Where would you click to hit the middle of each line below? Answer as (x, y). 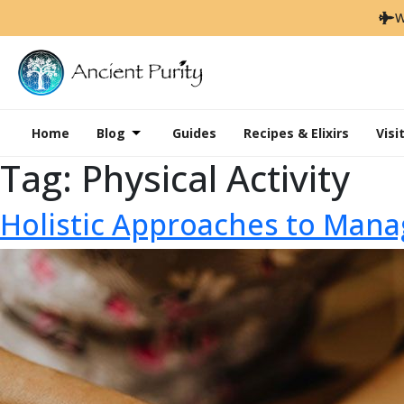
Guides (194, 133)
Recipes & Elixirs (296, 133)
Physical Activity (216, 178)
